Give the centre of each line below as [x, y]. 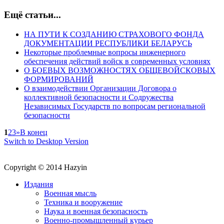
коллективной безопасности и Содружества [99, 97]
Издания [38, 184]
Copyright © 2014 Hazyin [45, 167]
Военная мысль [70, 193]
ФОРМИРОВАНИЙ [59, 79]
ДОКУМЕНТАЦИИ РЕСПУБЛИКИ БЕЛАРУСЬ [108, 43]
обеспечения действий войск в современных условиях [117, 61]
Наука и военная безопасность [96, 211]
